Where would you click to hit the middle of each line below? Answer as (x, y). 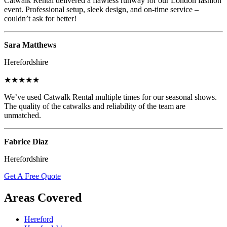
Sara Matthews (30, 45)
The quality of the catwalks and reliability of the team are (95, 106)
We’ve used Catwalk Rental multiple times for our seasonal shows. (110, 97)
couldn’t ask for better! (40, 18)
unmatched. (23, 115)
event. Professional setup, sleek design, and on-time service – (101, 9)
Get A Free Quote (32, 176)
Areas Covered (43, 197)
